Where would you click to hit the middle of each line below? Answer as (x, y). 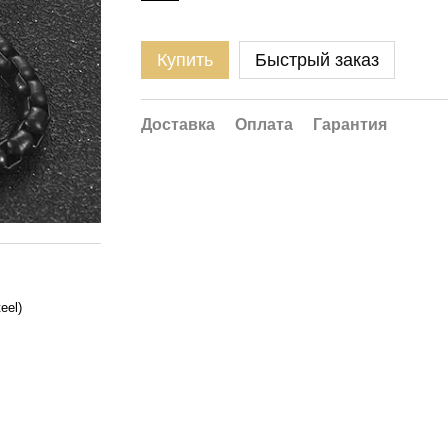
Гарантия (350, 124)
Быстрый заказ (317, 60)
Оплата (264, 124)
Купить (185, 60)
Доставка (178, 124)
